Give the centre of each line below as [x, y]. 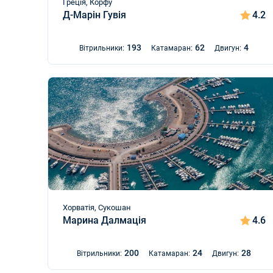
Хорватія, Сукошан [97, 207]
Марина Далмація [105, 220]
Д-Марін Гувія [94, 15]
